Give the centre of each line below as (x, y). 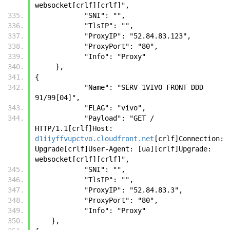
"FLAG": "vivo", (115, 108)
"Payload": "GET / (60, 118)
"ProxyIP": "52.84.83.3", (133, 190)
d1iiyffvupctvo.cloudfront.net (94, 138)
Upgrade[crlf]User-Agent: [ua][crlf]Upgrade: (123, 149)
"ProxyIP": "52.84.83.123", (138, 36)
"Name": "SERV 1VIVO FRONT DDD (60, 87)
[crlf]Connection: (189, 138)
